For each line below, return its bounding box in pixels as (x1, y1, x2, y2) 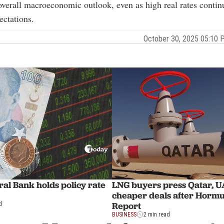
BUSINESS (112, 211, 136, 218)
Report (112, 200, 141, 212)
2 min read (143, 211, 170, 218)
